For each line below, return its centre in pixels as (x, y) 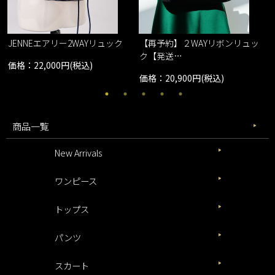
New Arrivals (79, 152)
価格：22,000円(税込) (51, 65)
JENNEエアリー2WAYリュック (66, 43)
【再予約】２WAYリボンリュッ (199, 43)
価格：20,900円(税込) (182, 78)
